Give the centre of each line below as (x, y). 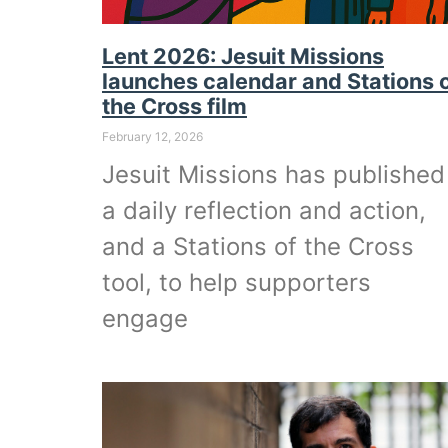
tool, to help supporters (236, 282)
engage (145, 318)
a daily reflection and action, (264, 210)
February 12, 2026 (152, 136)
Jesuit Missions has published (273, 174)
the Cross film (174, 105)
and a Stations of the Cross (258, 246)
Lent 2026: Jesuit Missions (243, 55)
